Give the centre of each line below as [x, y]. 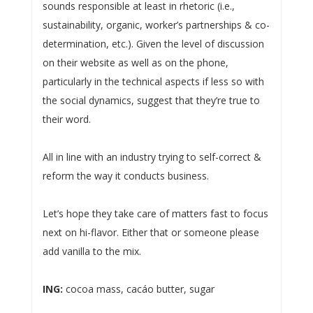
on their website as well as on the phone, [135, 62]
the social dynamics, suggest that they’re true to [151, 100]
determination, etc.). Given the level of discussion [153, 43]
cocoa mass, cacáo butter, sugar [138, 289]
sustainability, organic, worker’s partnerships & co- [156, 24]
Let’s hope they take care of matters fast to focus [155, 213]
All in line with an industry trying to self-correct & [152, 156]
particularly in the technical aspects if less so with [153, 81]
